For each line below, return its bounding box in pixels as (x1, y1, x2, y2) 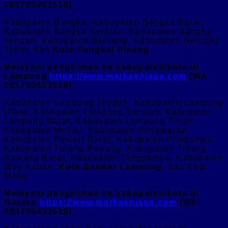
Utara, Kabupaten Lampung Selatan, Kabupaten (4, 107, 213, 116)
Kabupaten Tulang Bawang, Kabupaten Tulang (4, 144, 207, 153)
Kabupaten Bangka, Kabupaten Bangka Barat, (4, 17, 205, 26)
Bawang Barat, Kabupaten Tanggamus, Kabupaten (4, 153, 223, 162)
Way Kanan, (4, 162, 59, 171)
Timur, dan (4, 45, 53, 54)
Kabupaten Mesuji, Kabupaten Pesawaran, (4, 125, 190, 134)
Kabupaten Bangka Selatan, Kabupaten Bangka (4, 26, 212, 36)
